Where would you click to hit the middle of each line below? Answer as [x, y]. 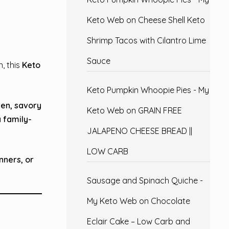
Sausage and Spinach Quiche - [145, 180]
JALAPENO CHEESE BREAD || [139, 131]
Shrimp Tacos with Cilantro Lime [146, 40]
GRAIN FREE [160, 110]
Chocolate [170, 201]
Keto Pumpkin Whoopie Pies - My [148, 90]
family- [17, 119]
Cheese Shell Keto [171, 20]
